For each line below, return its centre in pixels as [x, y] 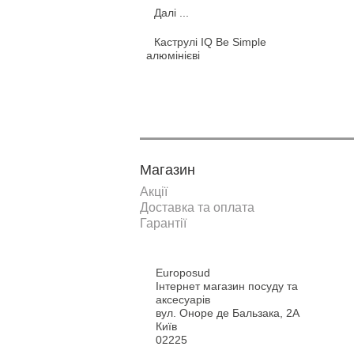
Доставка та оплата [197, 207]
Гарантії [163, 223]
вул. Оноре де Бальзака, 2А [228, 313]
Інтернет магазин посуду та [227, 286]
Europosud [183, 273]
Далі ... [171, 13]
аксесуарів [183, 299]
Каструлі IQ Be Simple [210, 42]
